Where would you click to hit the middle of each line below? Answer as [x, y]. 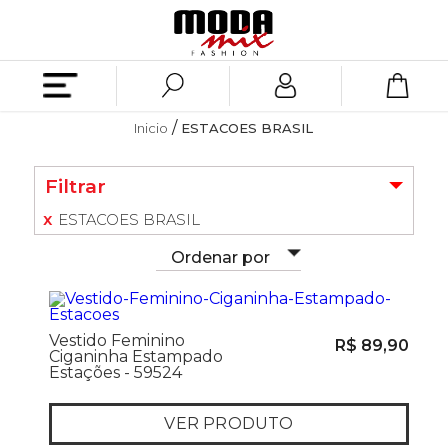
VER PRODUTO [229, 423]
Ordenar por [221, 257]
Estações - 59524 [115, 372]
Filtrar [75, 186]
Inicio [151, 128]
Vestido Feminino [116, 340]
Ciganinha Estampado [135, 356]
